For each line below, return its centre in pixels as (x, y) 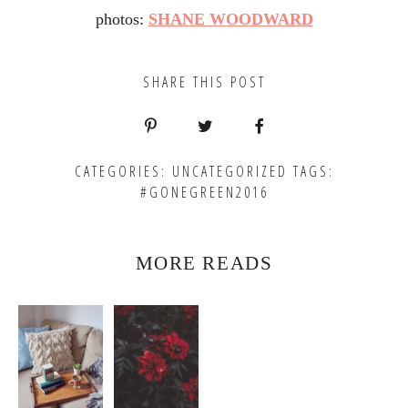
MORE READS (204, 263)
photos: (122, 19)
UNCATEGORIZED (229, 171)
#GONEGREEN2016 (204, 192)
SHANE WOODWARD (230, 19)
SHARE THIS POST (204, 82)
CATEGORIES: (123, 171)
